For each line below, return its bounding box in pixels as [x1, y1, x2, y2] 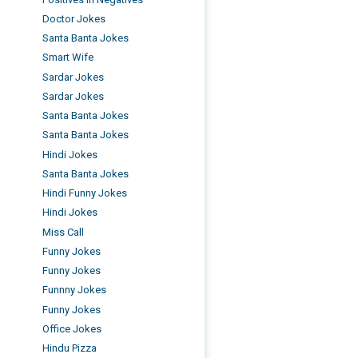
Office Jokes [42, 322, 102, 335]
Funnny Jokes [42, 284, 107, 296]
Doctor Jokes [42, 12, 106, 25]
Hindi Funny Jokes [42, 187, 128, 199]
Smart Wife [42, 51, 94, 64]
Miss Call [42, 225, 85, 238]
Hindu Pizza [42, 342, 97, 354]
